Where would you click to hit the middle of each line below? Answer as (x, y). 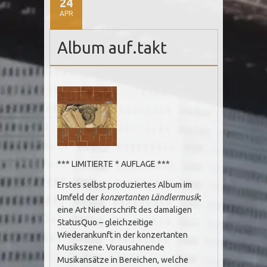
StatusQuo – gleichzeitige (105, 222)
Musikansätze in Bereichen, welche (123, 260)
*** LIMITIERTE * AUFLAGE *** (114, 164)
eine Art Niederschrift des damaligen (125, 210)
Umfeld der (79, 197)
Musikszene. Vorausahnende (111, 247)
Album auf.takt (112, 48)
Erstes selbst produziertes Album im (125, 185)
